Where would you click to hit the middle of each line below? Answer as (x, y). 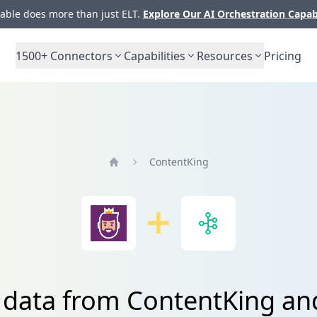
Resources (225, 56)
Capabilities (155, 56)
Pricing (283, 56)
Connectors (80, 56)
